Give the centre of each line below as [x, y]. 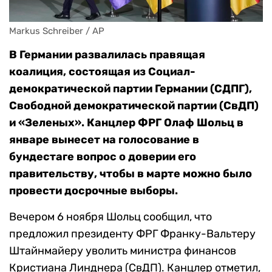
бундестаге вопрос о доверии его [103, 157]
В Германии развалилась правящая [107, 55]
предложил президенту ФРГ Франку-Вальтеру [132, 234]
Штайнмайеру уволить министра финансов [123, 251]
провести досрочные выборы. [93, 191]
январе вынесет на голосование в [104, 140]
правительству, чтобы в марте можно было [131, 174]
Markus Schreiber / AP [57, 31]
